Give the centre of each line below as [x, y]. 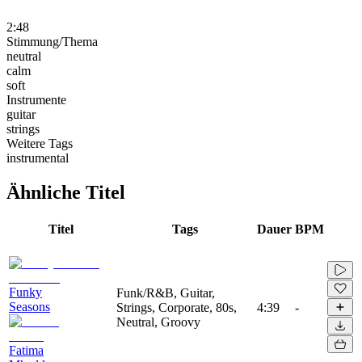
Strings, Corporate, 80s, [177, 307]
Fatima [26, 350]
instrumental [38, 158]
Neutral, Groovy [158, 322]
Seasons [29, 306]
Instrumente [36, 99]
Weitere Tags [40, 143]
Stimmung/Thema [52, 41]
